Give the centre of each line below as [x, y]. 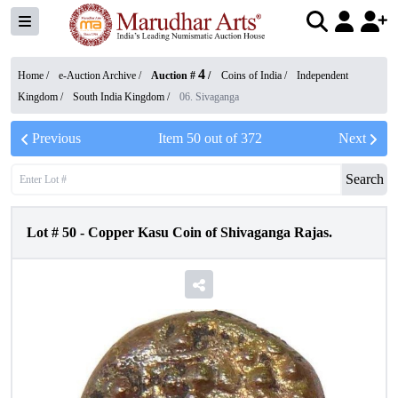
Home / [35, 76]
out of [220, 138]
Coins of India [251, 76]
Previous [56, 138]
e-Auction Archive [97, 76]
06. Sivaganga [209, 97]
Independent [322, 76]
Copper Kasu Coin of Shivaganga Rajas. [210, 232]
